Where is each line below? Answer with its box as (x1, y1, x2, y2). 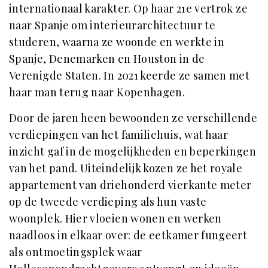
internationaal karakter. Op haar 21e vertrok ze (9, 1, 248, 16)
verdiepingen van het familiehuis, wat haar (9, 127, 229, 142)
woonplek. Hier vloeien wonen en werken (9, 211, 222, 226)
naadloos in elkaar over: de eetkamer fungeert (9, 228, 248, 242)
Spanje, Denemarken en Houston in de (9, 51, 205, 66)
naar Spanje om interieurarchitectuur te (9, 18, 216, 32)
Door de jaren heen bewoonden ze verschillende (9, 111, 258, 125)
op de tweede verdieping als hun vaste (9, 194, 207, 209)
